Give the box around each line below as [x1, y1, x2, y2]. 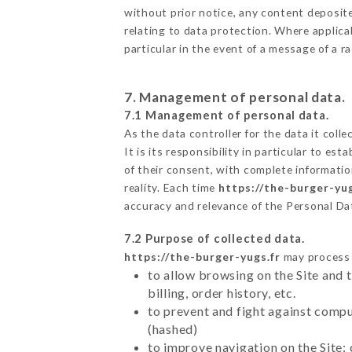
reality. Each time [123, 180, 218, 194]
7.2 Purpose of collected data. [123, 231, 305, 245]
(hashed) [147, 321, 198, 336]
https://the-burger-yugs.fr [123, 249, 280, 263]
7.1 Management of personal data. [123, 108, 329, 122]
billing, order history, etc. [147, 284, 296, 300]
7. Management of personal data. [123, 88, 346, 105]
